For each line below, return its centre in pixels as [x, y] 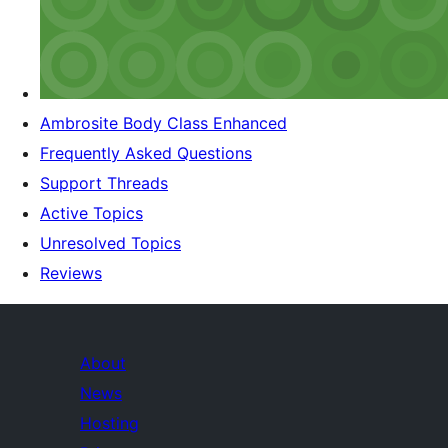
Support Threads [104, 182]
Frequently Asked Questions [146, 152]
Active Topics [91, 212]
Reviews [71, 272]
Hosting [109, 422]
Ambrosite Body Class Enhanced [163, 122]
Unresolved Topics [110, 242]
